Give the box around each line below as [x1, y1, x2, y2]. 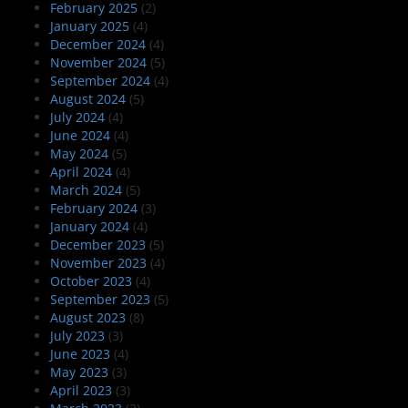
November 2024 [50, 54, 147, 72]
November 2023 [50, 254, 147, 272]
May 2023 [50, 363, 108, 382]
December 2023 [50, 236, 146, 254]
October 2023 [50, 272, 132, 291]
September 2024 [50, 72, 150, 90]
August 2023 [50, 309, 126, 327]
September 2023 [50, 291, 150, 309]
